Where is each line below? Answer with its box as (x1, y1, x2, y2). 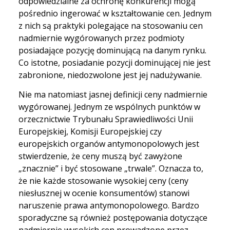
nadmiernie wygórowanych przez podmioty (18, 32, 184, 44)
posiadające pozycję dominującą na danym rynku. (18, 44, 206, 56)
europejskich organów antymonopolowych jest (18, 138, 199, 149)
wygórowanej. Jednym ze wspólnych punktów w (18, 101, 202, 112)
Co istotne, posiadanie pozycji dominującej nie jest (18, 56, 210, 68)
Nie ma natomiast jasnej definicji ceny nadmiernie (18, 88, 207, 100)
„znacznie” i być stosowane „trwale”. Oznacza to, (18, 162, 203, 174)
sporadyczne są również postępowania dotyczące (18, 212, 207, 223)
